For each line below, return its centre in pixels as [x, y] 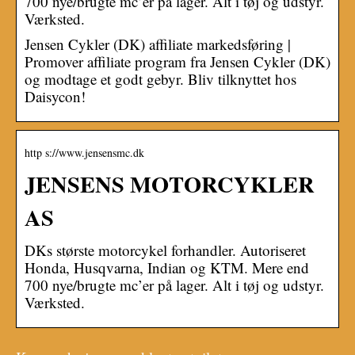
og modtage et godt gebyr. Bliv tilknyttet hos [160, 78]
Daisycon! [55, 96]
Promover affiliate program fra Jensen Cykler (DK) [177, 61]
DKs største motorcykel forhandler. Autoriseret [165, 250]
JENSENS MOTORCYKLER [170, 183]
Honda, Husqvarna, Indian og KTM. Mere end [167, 267]
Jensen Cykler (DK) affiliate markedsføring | [158, 44]
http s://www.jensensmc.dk [84, 152]
